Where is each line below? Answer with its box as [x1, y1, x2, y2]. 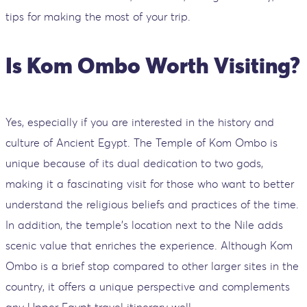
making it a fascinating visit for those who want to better [5, 176, 294, 191]
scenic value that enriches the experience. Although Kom [5, 238, 293, 252]
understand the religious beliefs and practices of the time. [5, 197, 299, 211]
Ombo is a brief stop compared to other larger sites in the [5, 258, 299, 273]
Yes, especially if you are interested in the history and [5, 114, 274, 129]
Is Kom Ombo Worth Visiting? [5, 51, 300, 80]
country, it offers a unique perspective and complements [5, 279, 290, 293]
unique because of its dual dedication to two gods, [5, 156, 263, 170]
